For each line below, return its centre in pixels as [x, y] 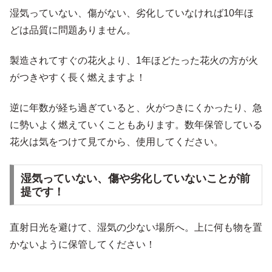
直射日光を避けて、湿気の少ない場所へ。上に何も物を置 [136, 228]
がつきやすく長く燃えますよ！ [78, 77]
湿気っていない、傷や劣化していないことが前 [135, 178]
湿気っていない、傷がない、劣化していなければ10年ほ [132, 13]
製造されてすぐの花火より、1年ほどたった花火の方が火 [134, 60]
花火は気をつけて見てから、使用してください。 [117, 142]
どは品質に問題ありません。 [73, 30]
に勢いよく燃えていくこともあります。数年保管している [136, 125]
